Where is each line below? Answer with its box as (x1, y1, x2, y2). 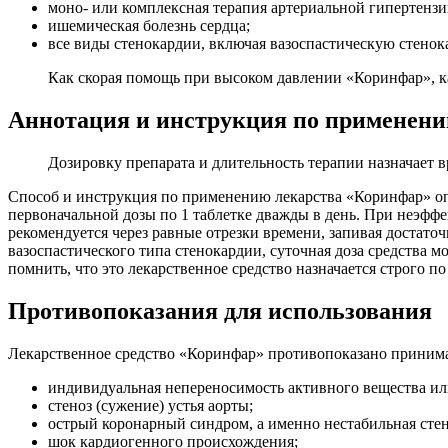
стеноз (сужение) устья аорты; (48, 396, 253, 414)
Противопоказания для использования (8, 297, 432, 324)
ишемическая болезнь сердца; (48, 17, 250, 35)
